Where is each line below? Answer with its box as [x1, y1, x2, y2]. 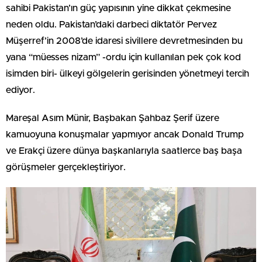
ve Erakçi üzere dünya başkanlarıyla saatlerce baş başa [6, 146, 242, 156]
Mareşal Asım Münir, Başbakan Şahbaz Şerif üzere [6, 113, 219, 123]
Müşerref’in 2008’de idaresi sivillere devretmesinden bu [6, 36, 243, 46]
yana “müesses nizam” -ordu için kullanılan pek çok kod [6, 53, 241, 62]
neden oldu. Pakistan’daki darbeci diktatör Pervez [6, 20, 217, 29]
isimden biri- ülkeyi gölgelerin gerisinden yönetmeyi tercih [6, 69, 249, 78]
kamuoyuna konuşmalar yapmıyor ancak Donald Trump [6, 130, 244, 139]
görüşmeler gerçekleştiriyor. [6, 163, 126, 172]
